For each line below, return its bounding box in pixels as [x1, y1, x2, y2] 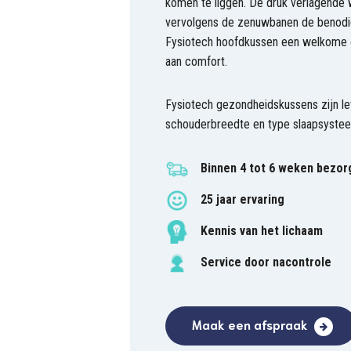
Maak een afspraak [191, 316, 308, 332]
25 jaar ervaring [200, 192, 284, 208]
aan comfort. [165, 54, 227, 69]
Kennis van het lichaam [200, 223, 323, 239]
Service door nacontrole [200, 255, 331, 270]
